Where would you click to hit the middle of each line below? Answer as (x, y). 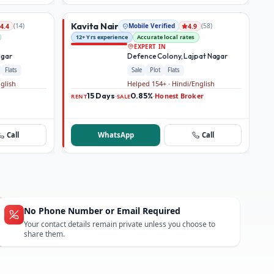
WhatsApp (116, 135)
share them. (44, 234)
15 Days (101, 95)
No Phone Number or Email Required (102, 211)
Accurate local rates (166, 37)
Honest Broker (179, 95)
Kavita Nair (95, 26)
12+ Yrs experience (102, 37)
